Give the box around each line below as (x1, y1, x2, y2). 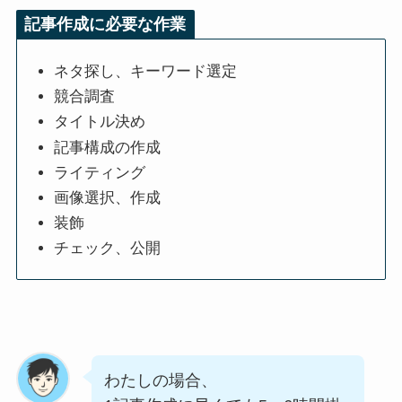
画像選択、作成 (54, 188, 162, 205)
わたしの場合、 (104, 371, 218, 390)
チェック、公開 (54, 240, 162, 257)
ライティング (54, 163, 146, 180)
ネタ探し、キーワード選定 (54, 63, 238, 80)
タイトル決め (54, 113, 146, 130)
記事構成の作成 (54, 138, 162, 155)
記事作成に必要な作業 (24, 15, 187, 34)
